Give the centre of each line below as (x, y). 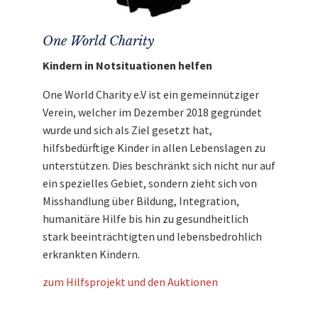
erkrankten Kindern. (92, 254)
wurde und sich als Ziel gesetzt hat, (127, 130)
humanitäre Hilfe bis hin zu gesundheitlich (146, 219)
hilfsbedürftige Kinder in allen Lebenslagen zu (154, 148)
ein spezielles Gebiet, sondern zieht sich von (150, 183)
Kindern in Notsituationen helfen (127, 66)
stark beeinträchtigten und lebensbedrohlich (152, 237)
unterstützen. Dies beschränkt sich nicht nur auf (159, 166)
